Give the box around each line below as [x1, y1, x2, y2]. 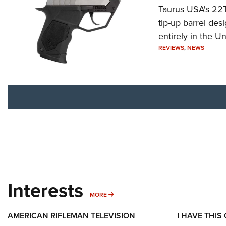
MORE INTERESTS [114, 190, 163, 199]
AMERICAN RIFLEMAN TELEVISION [8, 210, 135, 222]
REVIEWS [158, 43, 184, 53]
